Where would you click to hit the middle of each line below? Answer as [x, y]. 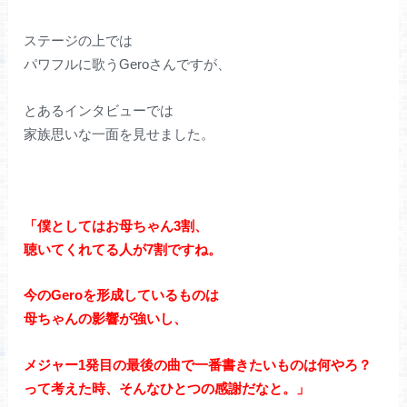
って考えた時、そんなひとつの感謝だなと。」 [167, 388]
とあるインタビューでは [99, 110]
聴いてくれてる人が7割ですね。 [123, 249]
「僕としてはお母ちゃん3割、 [116, 225]
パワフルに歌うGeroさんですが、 [128, 65]
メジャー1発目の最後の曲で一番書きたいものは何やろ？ [198, 364]
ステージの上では [79, 41]
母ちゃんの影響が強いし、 [106, 319]
